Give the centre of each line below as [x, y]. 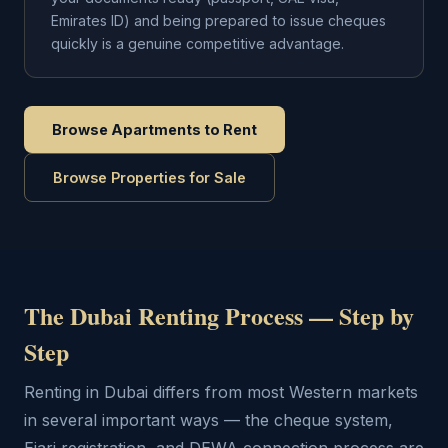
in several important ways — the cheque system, [208, 420]
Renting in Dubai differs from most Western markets [221, 392]
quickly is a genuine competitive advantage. [197, 43]
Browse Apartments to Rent [154, 129]
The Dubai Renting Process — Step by [219, 315]
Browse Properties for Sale [149, 177]
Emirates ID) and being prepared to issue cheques [218, 20]
